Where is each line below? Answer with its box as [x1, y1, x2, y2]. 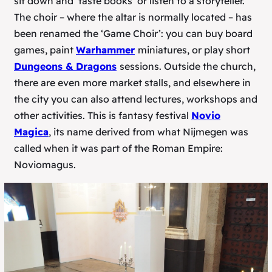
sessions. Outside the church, [120, 60, 256, 73]
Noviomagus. [14, 158, 76, 171]
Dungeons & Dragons [14, 60, 117, 73]
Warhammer [76, 44, 135, 56]
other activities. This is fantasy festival [14, 109, 191, 122]
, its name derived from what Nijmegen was [49, 126, 248, 138]
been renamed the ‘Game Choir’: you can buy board [14, 27, 253, 40]
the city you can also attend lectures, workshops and [14, 93, 257, 106]
